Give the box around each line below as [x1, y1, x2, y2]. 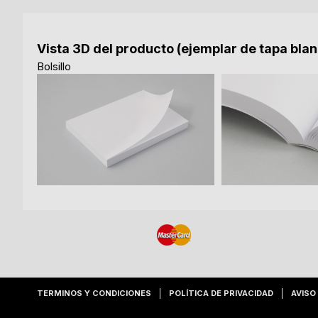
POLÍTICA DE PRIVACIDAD [169, 288, 273, 298]
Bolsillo [37, 60, 71, 74]
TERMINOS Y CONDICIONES [37, 288, 151, 298]
